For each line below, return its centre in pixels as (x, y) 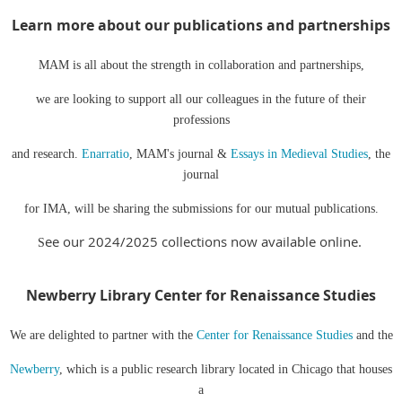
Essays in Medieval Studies (299, 154)
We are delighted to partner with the (103, 335)
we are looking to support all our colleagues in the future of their (201, 100)
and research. (47, 154)
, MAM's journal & (180, 154)
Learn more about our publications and (155, 26)
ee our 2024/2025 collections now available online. (205, 242)
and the (372, 335)
